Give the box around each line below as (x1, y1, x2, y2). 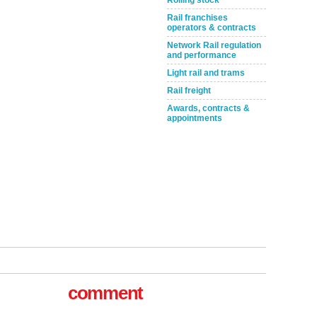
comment (68, 282, 143, 304)
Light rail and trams (167, 68, 245, 78)
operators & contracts (167, 23, 256, 33)
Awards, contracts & (167, 103, 250, 113)
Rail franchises (167, 13, 228, 23)
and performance (167, 50, 236, 60)
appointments (167, 113, 222, 123)
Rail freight (167, 86, 211, 96)
